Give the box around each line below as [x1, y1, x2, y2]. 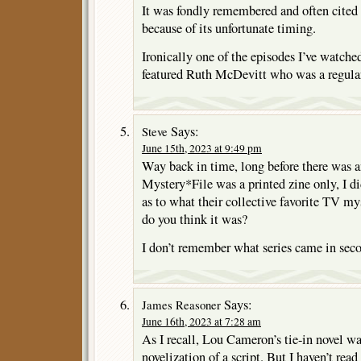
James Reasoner [142, 296, 221, 313]
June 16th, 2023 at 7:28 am [142, 313, 261, 329]
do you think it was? [142, 210, 247, 228]
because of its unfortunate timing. [142, 19, 316, 37]
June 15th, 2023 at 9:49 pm [142, 140, 262, 156]
